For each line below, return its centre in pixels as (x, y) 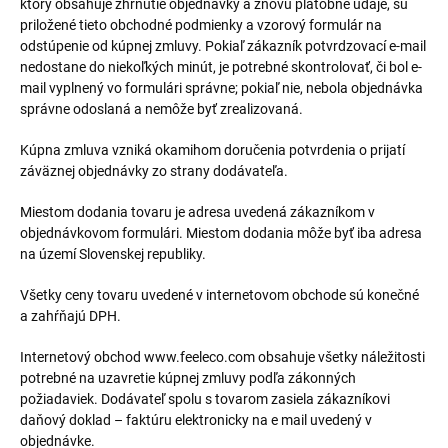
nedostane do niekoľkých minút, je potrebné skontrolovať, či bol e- (221, 67)
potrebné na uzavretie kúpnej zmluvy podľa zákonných (188, 378)
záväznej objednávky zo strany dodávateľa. (154, 171)
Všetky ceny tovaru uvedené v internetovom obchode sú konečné (219, 295)
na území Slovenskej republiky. (113, 254)
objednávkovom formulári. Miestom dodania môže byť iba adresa (221, 233)
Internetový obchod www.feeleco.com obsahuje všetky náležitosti (222, 357)
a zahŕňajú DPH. (70, 316)
